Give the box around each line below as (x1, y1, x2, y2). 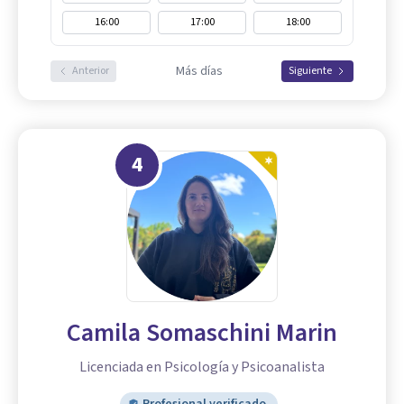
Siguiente (289, 63, 332, 79)
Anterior (72, 63, 109, 79)
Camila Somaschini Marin (67, 315, 337, 352)
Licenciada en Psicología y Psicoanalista (79, 357, 325, 378)
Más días (175, 62, 223, 81)
